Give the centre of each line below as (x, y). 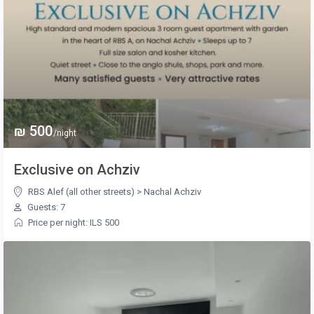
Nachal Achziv (173, 192)
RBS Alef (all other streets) (82, 192)
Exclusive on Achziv (77, 170)
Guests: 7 (46, 207)
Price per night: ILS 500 (74, 223)
